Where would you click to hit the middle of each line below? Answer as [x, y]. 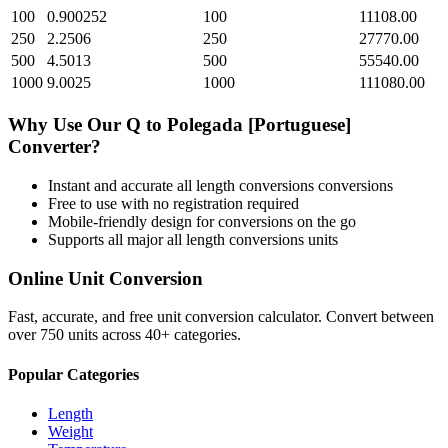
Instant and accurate [112, 185]
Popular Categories [73, 374]
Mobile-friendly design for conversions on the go [202, 221]
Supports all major [107, 239]
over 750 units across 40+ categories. [124, 335]
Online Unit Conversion [105, 278]
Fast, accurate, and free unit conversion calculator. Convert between [221, 317]
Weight [70, 431]
